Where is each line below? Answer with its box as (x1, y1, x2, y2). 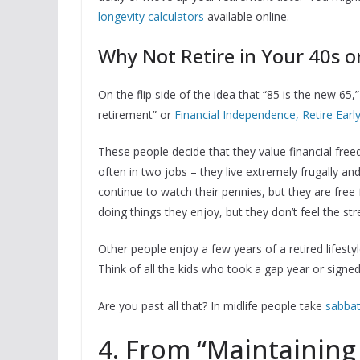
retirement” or (98, 107, 174, 123)
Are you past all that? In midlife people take (98, 298, 325, 314)
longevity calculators (98, 9, 204, 25)
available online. (204, 9, 289, 25)
